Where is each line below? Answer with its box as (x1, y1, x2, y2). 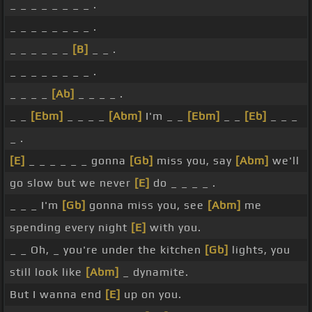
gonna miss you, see (86, 198, 208, 212)
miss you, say (153, 154, 235, 168)
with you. (146, 221, 201, 235)
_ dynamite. (119, 265, 189, 279)
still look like (10, 265, 86, 279)
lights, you (228, 243, 290, 257)
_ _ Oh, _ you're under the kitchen (10, 243, 205, 257)
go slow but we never (10, 176, 134, 190)
